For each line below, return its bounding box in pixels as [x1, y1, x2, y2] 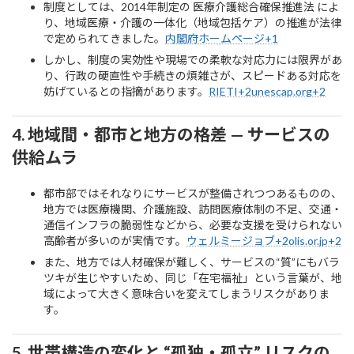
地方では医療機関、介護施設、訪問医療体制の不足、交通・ [43, 202, 342, 217]
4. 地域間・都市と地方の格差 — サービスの [12, 124, 330, 145]
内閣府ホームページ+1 [165, 32, 278, 46]
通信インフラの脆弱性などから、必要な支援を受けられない [43, 218, 342, 232]
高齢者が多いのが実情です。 [43, 234, 186, 248]
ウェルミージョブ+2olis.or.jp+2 [186, 234, 341, 248]
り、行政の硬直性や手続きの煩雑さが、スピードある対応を [43, 69, 341, 83]
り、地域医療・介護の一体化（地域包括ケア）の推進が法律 [43, 16, 341, 30]
